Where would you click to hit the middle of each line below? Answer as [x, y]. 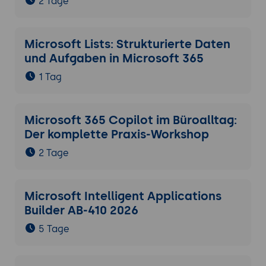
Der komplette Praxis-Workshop [116, 134]
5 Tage [54, 229]
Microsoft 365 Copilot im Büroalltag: [130, 120]
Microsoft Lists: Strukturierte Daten [127, 44]
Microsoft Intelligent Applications [123, 196]
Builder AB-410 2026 [81, 210]
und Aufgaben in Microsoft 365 [114, 58]
